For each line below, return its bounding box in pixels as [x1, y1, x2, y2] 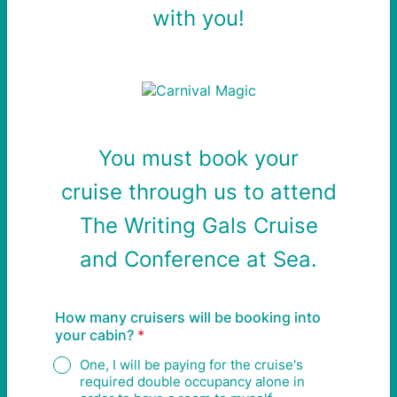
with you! [152, 5, 245, 31]
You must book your [98, 145, 299, 171]
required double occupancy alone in [80, 373, 305, 390]
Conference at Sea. [124, 246, 317, 272]
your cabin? [55, 326, 134, 344]
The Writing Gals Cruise [79, 213, 318, 238]
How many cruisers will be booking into [55, 308, 321, 326]
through [128, 179, 214, 205]
